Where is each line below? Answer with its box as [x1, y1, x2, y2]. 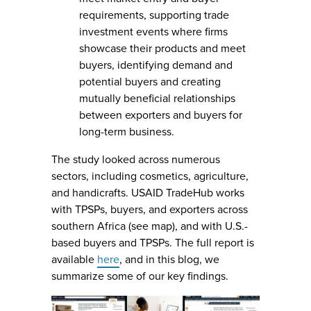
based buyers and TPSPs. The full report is [51, 236, 254, 251]
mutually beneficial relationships [79, 92, 235, 106]
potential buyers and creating [79, 75, 221, 90]
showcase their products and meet [79, 42, 246, 56]
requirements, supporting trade [79, 8, 229, 23]
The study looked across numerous [51, 153, 220, 167]
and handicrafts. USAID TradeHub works [51, 186, 244, 201]
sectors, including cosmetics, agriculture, [51, 169, 249, 184]
